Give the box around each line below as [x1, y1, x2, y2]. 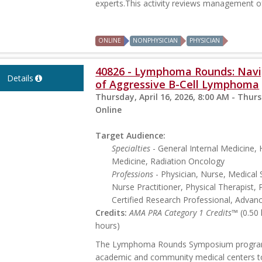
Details [6, 73, 33, 84]
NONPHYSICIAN [133, 36, 178, 45]
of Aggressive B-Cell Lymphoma [95, 77, 260, 92]
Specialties [112, 143, 151, 154]
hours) [95, 220, 120, 232]
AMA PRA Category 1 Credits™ [129, 207, 239, 219]
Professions [112, 168, 154, 180]
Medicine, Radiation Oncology [112, 156, 225, 167]
